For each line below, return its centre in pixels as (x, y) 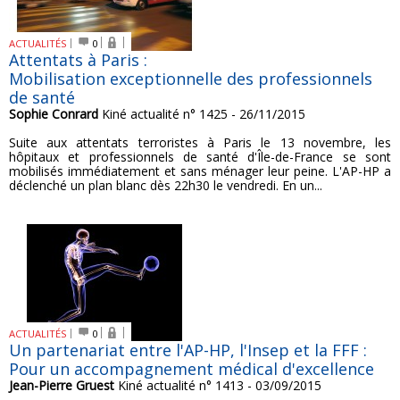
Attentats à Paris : (78, 60)
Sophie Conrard (54, 114)
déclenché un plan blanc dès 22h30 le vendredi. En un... (166, 185)
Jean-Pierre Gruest (62, 385)
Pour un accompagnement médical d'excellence (192, 369)
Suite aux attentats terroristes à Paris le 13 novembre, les (200, 142)
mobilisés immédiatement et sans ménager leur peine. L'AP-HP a (200, 171)
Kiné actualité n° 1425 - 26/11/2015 (202, 114)
